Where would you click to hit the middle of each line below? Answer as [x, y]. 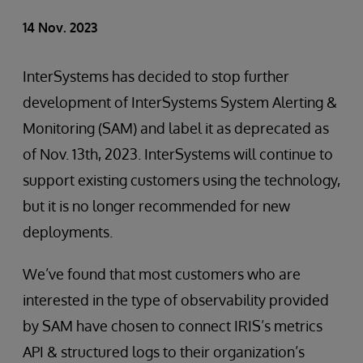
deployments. [68, 232]
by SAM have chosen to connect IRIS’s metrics [173, 326]
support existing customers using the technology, [181, 180]
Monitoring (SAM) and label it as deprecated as [176, 128]
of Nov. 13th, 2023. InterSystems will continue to [178, 154]
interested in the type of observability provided [176, 300]
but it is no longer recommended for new [156, 206]
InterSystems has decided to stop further [156, 76]
